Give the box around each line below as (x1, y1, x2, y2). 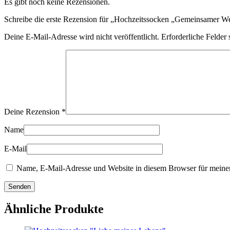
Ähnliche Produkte (4, 202, 104, 216)
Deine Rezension (4, 107, 62, 117)
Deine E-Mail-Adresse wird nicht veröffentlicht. (4, 32, 159, 42)
